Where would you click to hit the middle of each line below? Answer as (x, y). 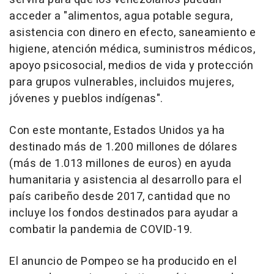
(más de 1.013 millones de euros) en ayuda (120, 164)
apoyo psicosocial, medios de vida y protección (131, 66)
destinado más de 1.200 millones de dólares (123, 147)
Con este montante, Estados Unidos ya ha (117, 131)
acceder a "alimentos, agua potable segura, (121, 17)
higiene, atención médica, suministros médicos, (132, 50)
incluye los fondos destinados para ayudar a (124, 213)
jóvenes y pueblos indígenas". (86, 99)
